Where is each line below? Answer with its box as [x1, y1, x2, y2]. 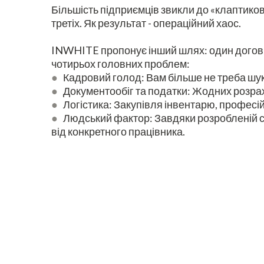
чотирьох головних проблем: [51, 57, 190, 71]
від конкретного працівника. [51, 125, 185, 138]
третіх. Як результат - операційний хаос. [51, 16, 241, 30]
